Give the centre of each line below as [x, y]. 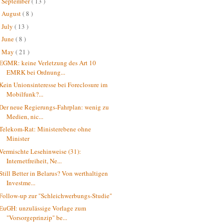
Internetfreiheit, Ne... [34, 161]
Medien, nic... [25, 116]
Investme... [21, 183]
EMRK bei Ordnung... [36, 72]
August [12, 14]
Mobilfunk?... [25, 94]
